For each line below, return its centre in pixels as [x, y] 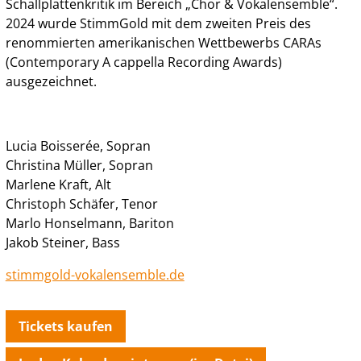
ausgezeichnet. [51, 81]
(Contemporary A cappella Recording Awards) [143, 62]
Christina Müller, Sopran [79, 165]
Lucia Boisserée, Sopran [78, 145]
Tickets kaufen [65, 326]
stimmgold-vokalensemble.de [95, 274]
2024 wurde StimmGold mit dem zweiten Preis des [158, 23]
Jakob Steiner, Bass [62, 242]
